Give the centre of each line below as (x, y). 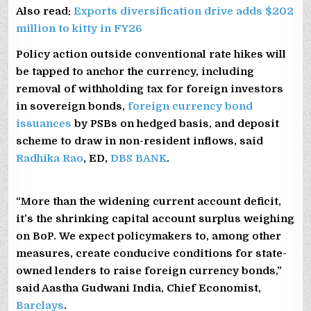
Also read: (45, 11)
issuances (44, 123)
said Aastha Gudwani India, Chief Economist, (139, 288)
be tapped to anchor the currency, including (135, 71)
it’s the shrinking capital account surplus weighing (155, 218)
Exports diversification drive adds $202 (184, 11)
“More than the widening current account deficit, (149, 201)
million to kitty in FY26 (79, 28)
